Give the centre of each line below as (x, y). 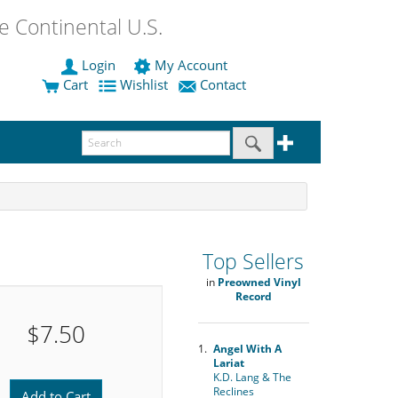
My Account (191, 65)
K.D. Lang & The (252, 377)
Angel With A (247, 348)
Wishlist (144, 85)
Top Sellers (253, 261)
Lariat (228, 362)
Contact (223, 85)
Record (253, 296)
